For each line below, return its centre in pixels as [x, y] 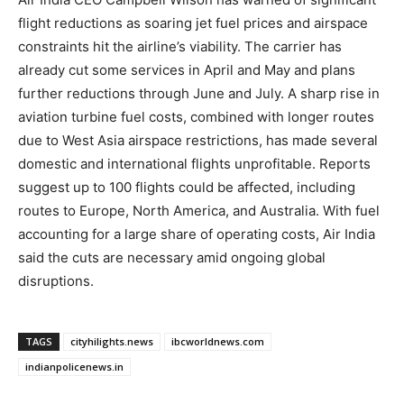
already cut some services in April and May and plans [187, 69]
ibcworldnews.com [218, 341]
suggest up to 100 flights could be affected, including [187, 187]
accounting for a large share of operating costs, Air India [197, 234]
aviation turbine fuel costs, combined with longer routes [196, 116]
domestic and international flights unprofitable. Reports [194, 163]
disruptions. [56, 280]
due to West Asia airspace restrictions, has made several [198, 140]
